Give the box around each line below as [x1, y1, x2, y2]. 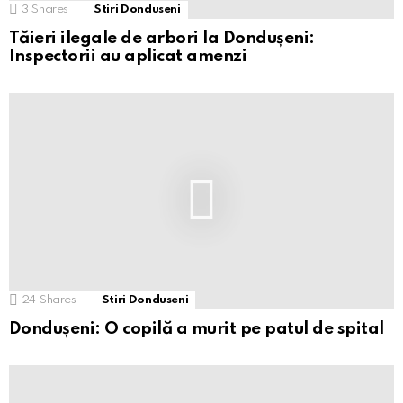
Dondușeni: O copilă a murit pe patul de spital [9, 319, 384, 337]
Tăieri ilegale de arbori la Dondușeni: [9, 29, 315, 47]
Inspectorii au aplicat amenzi [9, 47, 247, 65]
